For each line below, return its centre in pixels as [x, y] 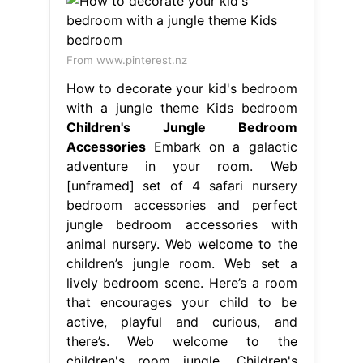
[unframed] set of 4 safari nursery [181, 185]
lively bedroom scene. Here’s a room [181, 282]
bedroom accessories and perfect [181, 205]
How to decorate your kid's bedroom [181, 88]
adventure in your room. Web [181, 166]
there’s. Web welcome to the [181, 341]
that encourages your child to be [181, 302]
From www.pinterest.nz [126, 60]
